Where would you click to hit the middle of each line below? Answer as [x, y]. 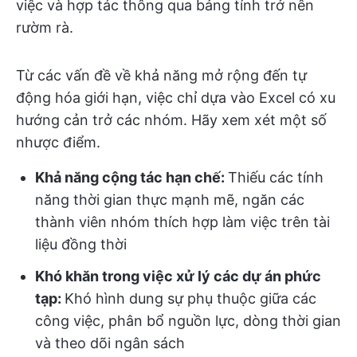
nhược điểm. [58, 143]
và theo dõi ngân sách [110, 343]
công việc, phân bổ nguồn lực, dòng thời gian [188, 321]
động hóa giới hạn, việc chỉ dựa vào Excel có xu [176, 98]
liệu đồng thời [81, 245]
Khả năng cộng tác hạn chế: [131, 178]
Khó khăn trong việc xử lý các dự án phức [178, 277]
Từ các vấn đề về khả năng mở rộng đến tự [161, 76]
